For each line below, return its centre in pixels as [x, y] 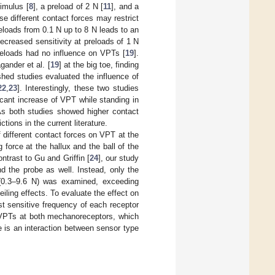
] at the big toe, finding [99, 64]
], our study [118, 158]
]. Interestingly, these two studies [78, 88]
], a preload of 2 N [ [68, 6]
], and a [125, 6]
